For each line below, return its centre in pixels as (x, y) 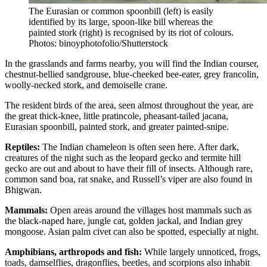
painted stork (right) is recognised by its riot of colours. (131, 32)
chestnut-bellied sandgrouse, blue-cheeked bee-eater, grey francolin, (132, 74)
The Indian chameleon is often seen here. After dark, (139, 147)
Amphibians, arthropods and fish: (73, 252)
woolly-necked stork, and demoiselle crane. (86, 85)
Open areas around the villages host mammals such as (150, 210)
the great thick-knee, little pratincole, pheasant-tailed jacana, (117, 116)
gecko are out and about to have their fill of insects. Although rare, (129, 168)
